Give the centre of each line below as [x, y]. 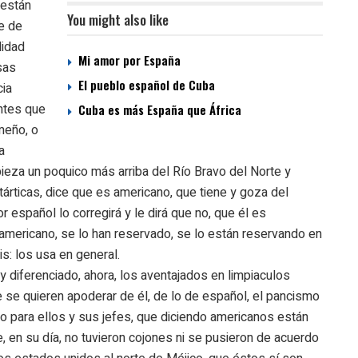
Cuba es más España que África [160, 110]
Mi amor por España [129, 60]
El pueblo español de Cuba [147, 85]
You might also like [118, 20]
